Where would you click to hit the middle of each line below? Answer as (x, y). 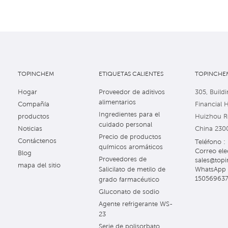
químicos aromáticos (131, 147)
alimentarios (118, 102)
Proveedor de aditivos (132, 92)
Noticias (30, 129)
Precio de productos (130, 137)
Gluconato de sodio (129, 192)
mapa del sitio (39, 165)
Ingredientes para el (130, 115)
